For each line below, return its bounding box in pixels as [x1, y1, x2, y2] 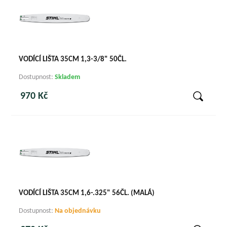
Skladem [55, 73, 81, 82]
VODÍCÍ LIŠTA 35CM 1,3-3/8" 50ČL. [19, 56, 127, 64]
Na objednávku [55, 207, 101, 215]
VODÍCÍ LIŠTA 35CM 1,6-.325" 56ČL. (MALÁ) [19, 189, 155, 197]
